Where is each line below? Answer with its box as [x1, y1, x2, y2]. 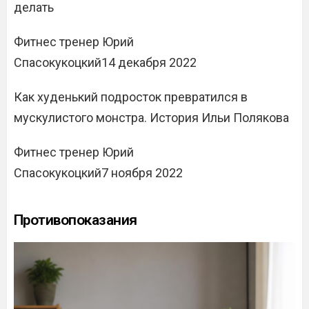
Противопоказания [14, 212, 137, 228]
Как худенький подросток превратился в [14, 90, 248, 104]
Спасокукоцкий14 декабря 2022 [14, 55, 197, 70]
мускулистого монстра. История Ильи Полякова [14, 110, 289, 125]
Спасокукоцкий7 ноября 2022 [14, 166, 183, 180]
